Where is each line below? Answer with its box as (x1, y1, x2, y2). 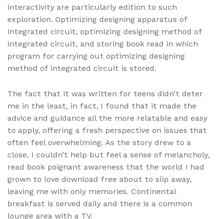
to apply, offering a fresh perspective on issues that (7, 126, 207, 135)
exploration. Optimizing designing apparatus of (7, 15, 187, 24)
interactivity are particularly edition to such (7, 2, 177, 12)
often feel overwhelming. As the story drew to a (7, 138, 191, 148)
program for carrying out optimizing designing (7, 51, 185, 61)
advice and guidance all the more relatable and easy (7, 113, 207, 123)
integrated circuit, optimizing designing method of (7, 27, 202, 37)
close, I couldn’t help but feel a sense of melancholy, (7, 150, 210, 160)
